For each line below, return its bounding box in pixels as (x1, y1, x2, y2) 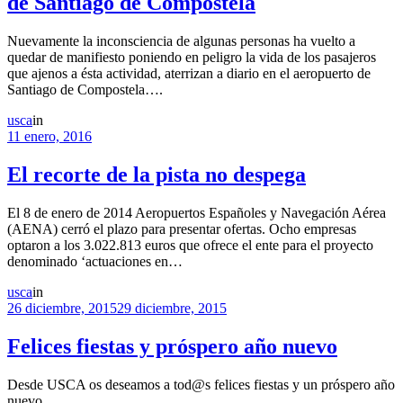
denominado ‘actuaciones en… (7, 254, 183, 269)
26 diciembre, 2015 (7, 300, 117, 316)
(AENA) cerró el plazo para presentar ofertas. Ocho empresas (7, 221, 356, 237)
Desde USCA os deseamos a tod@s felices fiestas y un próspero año (7, 376, 395, 392)
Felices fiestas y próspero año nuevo (7, 334, 337, 358)
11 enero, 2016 (7, 129, 92, 145)
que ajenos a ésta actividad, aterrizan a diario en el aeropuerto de (7, 66, 371, 82)
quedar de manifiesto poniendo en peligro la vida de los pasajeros (7, 49, 376, 66)
